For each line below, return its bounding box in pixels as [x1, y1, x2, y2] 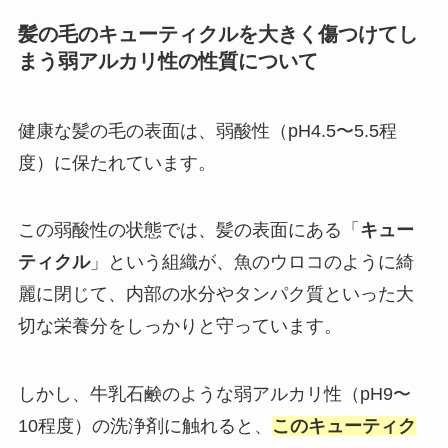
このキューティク [271, 416, 416, 437]
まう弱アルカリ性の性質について [17, 50, 318, 73]
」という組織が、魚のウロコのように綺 [89, 252, 414, 273]
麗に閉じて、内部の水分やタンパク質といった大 [17, 284, 414, 305]
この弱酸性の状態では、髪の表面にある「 [17, 220, 360, 241]
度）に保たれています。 [17, 152, 216, 173]
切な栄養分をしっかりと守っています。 [17, 316, 342, 337]
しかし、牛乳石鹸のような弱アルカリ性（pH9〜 [17, 384, 411, 405]
